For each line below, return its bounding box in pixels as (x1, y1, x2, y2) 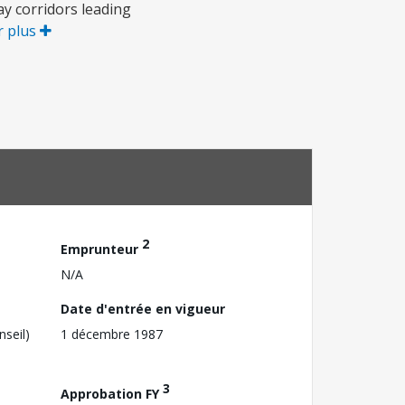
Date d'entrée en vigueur (61, 299, 225, 317)
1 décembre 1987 (61, 325, 163, 343)
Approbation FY (61, 384, 163, 402)
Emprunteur (61, 240, 142, 258)
